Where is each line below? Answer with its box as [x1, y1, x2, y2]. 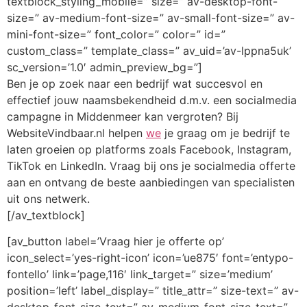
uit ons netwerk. [7, 191, 90, 206]
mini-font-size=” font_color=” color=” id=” [7, 27, 225, 41]
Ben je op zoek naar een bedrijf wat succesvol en [7, 76, 262, 90]
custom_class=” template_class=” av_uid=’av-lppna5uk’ [7, 43, 291, 58]
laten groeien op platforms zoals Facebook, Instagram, [7, 142, 291, 156]
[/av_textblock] [7, 208, 85, 222]
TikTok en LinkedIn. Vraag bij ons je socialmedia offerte [7, 158, 295, 173]
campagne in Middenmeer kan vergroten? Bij [7, 109, 238, 123]
